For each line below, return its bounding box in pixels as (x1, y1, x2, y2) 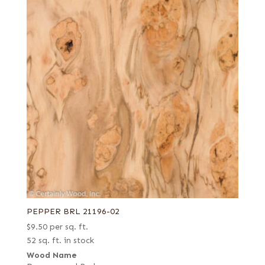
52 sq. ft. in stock (26, 235, 94, 245)
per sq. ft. (49, 221, 88, 232)
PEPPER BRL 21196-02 (26, 206, 119, 216)
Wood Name (26, 250, 77, 260)
